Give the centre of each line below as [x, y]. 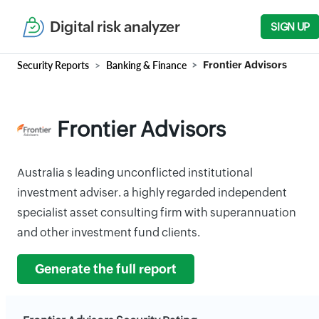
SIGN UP [290, 27]
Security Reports [53, 65]
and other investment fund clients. [109, 232]
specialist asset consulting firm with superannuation [157, 213]
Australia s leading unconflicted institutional [135, 173]
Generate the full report [106, 269]
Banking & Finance [146, 65]
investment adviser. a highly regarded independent [152, 193]
